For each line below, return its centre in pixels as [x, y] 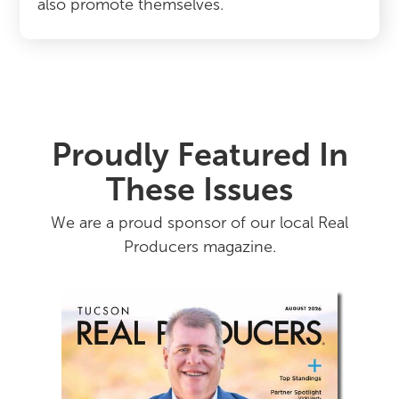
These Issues [199, 189]
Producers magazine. [199, 247]
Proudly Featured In [199, 155]
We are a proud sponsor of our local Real [199, 223]
